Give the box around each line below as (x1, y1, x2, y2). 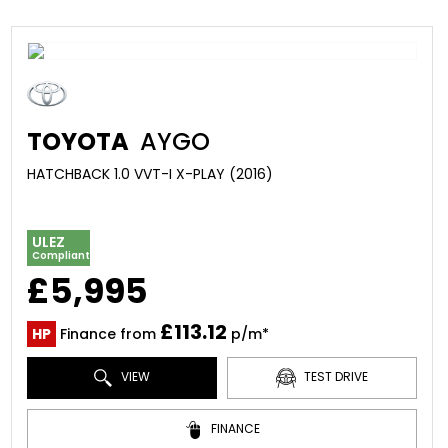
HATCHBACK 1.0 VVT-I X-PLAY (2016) (26, 164, 273, 184)
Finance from (55, 324, 160, 344)
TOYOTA (26, 125, 129, 158)
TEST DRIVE (300, 368, 368, 386)
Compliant (31, 248, 90, 263)
